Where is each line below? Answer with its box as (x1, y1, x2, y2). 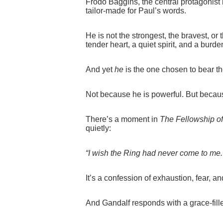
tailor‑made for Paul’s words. (86, 6, 186, 15)
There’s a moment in (86, 115, 160, 124)
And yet (86, 65, 114, 74)
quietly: (86, 124, 111, 133)
